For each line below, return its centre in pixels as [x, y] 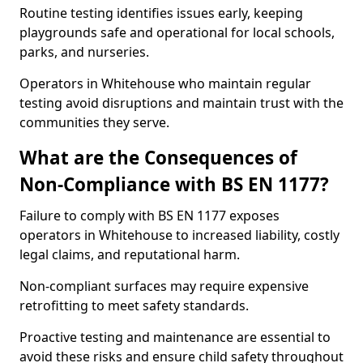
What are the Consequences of [158, 158]
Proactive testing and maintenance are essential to [175, 337]
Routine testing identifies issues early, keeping [161, 13]
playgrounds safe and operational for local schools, [177, 32]
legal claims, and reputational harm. [130, 254]
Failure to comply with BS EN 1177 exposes [149, 216]
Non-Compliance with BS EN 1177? [174, 184]
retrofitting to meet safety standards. [134, 305]
